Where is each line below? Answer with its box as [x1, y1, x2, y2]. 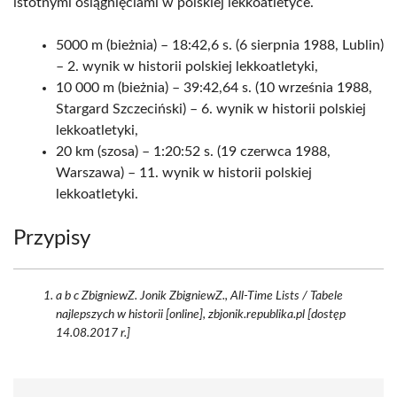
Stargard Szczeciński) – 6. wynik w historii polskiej [56, 102, 366, 116]
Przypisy [13, 228, 90, 249]
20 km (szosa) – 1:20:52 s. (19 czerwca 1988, [56, 144, 331, 159]
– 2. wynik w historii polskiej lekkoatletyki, [56, 59, 318, 74]
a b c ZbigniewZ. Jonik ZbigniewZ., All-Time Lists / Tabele [56, 290, 343, 302]
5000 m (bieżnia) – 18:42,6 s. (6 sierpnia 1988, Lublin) [56, 38, 384, 52]
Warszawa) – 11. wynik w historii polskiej [56, 166, 312, 180]
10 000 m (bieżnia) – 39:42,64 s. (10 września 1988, [56, 81, 372, 95]
